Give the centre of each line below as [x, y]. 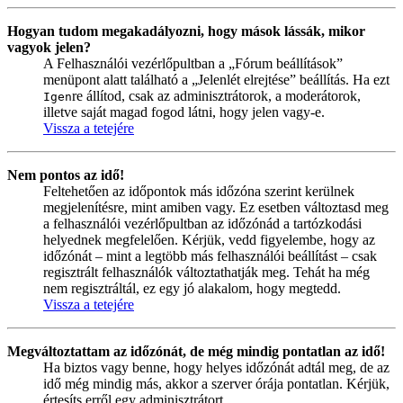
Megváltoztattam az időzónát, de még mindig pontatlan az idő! [196, 351]
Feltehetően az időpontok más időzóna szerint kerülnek [199, 191]
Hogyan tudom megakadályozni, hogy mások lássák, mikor [186, 31]
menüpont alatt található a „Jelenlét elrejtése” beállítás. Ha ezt [216, 79]
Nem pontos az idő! [66, 175]
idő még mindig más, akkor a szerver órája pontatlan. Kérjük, [216, 383]
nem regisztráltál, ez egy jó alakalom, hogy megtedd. [192, 288]
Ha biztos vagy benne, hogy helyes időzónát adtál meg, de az [216, 367]
